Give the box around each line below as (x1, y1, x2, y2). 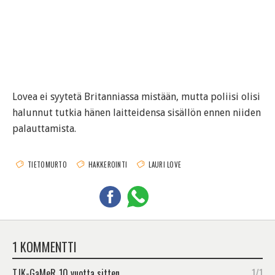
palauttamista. (12, 123, 76, 135)
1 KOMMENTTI (12, 238, 77, 257)
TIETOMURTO (28, 160, 67, 170)
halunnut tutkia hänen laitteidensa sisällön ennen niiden (12, 107, 261, 119)
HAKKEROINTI (88, 160, 128, 170)
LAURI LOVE (149, 160, 182, 170)
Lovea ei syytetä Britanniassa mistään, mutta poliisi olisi (12, 91, 260, 103)
